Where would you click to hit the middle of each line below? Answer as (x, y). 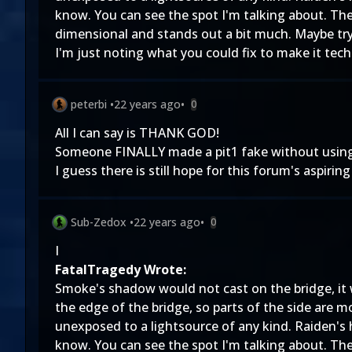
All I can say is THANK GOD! (137, 133)
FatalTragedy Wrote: (121, 269)
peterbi (89, 104)
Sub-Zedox (99, 222)
